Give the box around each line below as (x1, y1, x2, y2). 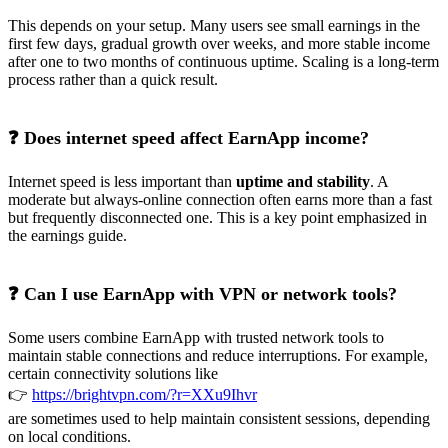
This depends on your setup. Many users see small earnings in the (8, 16, 420, 34)
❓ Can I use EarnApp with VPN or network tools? (8, 283, 397, 304)
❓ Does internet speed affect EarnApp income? (8, 127, 369, 148)
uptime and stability (236, 172, 370, 190)
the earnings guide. (8, 226, 127, 244)
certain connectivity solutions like (8, 364, 218, 382)
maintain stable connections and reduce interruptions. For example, (8, 346, 428, 364)
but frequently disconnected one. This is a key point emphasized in (8, 208, 427, 226)
